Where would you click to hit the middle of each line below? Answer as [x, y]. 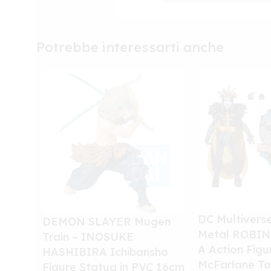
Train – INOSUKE [88, 237]
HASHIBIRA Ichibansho [105, 252]
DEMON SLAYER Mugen [106, 221]
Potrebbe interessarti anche [130, 47]
